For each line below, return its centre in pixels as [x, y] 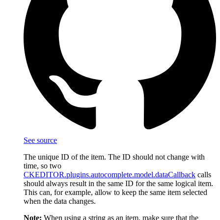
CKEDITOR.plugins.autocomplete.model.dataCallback [110, 174]
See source [40, 140]
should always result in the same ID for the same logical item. [118, 183]
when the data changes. [60, 201]
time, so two [42, 165]
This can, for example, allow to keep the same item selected [115, 192]
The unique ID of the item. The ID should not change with [114, 157]
